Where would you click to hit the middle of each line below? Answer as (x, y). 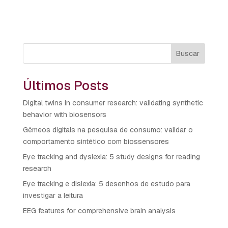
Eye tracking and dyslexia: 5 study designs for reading (111, 157)
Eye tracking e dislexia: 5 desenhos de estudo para (106, 184)
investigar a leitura (53, 195)
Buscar (188, 53)
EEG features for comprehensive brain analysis (99, 211)
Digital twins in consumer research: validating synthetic (113, 103)
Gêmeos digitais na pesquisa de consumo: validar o (108, 130)
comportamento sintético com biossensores (96, 141)
